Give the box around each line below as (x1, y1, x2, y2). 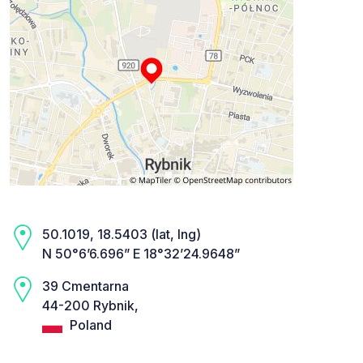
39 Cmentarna (42, 278, 129, 295)
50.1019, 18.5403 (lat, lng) (42, 226, 201, 243)
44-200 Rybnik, (42, 297, 139, 314)
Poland (66, 317, 112, 334)
